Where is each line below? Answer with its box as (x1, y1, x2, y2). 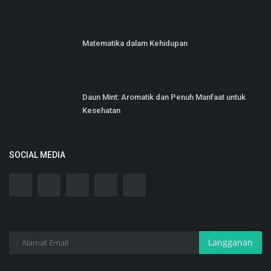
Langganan (208, 237, 253, 249)
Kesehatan (82, 105, 120, 115)
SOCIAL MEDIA (9, 149, 65, 160)
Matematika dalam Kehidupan (82, 38, 188, 48)
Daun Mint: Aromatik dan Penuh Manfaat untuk (82, 92, 246, 102)
